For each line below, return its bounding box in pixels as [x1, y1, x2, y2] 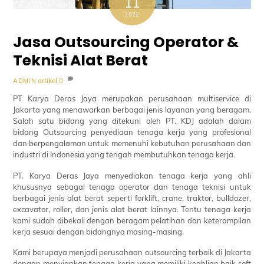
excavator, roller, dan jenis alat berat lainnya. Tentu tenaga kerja [13, 204, 251, 214]
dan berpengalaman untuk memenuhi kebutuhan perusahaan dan [13, 138, 251, 148]
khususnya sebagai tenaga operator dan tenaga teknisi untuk [13, 181, 251, 192]
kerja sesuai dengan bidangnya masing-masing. [13, 226, 184, 236]
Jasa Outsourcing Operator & [13, 31, 239, 52]
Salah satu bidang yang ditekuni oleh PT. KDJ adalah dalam [13, 115, 251, 126]
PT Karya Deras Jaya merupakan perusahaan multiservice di [13, 93, 251, 103]
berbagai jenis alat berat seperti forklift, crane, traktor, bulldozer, [13, 193, 251, 203]
